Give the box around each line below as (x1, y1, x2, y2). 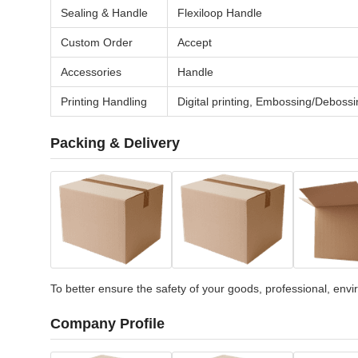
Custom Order (61, 36, 133, 49)
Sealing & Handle (61, 6, 148, 19)
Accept (177, 36, 212, 49)
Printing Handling (61, 95, 147, 108)
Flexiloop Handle (177, 6, 262, 19)
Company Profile (50, 316, 165, 332)
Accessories (61, 66, 121, 78)
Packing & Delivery (50, 135, 180, 151)
